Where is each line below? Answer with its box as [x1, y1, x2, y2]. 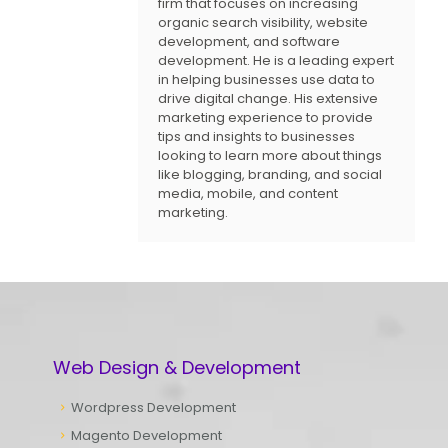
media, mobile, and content [158, 184, 338, 203]
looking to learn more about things [158, 146, 382, 165]
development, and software [158, 32, 340, 51]
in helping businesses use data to [158, 70, 375, 89]
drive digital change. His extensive [158, 89, 378, 108]
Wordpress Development [71, 398, 237, 417]
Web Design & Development [53, 355, 301, 380]
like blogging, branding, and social [158, 165, 382, 184]
